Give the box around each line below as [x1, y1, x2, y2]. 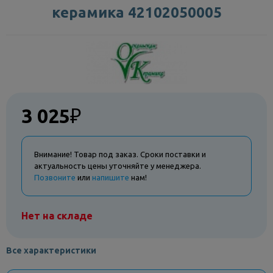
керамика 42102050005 [51, 4, 222, 21]
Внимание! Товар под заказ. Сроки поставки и [34, 150, 206, 158]
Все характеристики [6, 246, 96, 255]
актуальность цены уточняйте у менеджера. [34, 161, 201, 170]
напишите [92, 173, 129, 182]
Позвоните [34, 173, 76, 182]
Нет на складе [21, 210, 93, 221]
